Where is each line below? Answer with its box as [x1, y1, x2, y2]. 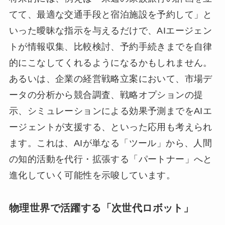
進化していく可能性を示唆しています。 [9, 170, 176, 181]
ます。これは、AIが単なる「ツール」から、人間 [9, 138, 212, 149]
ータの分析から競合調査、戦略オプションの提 [9, 90, 203, 100]
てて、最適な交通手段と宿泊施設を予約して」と [9, 10, 212, 20]
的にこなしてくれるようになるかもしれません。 [9, 58, 212, 68]
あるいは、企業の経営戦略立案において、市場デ [9, 74, 212, 84]
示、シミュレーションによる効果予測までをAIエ [9, 106, 212, 117]
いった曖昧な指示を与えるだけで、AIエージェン [9, 26, 212, 36]
